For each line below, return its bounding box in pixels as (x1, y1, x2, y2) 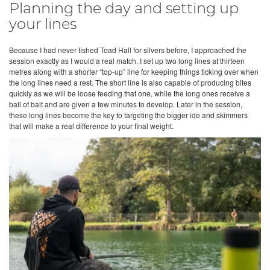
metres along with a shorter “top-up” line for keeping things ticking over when (9, 66, 259, 77)
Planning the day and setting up (9, 2, 239, 17)
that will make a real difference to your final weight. (9, 121, 174, 131)
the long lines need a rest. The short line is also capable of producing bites (9, 77, 251, 88)
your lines (9, 17, 77, 33)
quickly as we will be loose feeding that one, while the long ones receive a (9, 88, 250, 99)
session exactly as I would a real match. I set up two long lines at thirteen (9, 55, 245, 66)
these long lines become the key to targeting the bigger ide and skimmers (9, 110, 248, 121)
